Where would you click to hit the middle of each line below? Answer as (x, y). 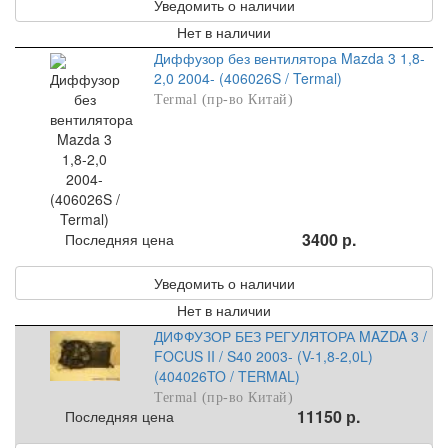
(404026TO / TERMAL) (227, 376)
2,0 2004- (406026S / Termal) (248, 78)
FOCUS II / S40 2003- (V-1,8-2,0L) (264, 356)
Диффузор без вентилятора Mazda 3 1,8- (290, 58)
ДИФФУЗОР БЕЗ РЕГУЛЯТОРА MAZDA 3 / (291, 336)
